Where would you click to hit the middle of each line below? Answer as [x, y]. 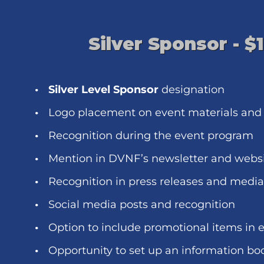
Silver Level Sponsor [103, 90]
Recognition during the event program [151, 136]
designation [192, 90]
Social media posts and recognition [142, 204]
